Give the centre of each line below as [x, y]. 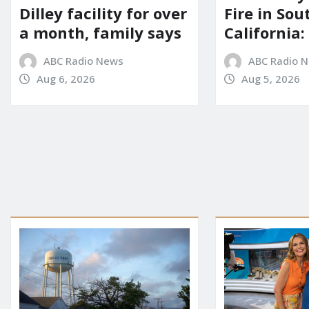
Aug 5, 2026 [270, 79]
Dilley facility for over [103, 13]
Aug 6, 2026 [66, 79]
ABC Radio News [83, 61]
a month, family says [100, 33]
